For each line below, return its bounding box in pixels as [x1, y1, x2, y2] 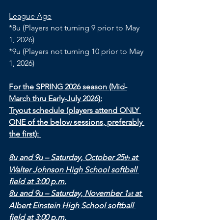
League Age [9, 11, 52, 21]
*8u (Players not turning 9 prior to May [9, 23, 141, 32]
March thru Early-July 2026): [9, 94, 102, 103]
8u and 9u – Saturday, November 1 [9, 189, 128, 198]
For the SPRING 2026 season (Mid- [9, 82, 127, 91]
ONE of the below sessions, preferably [9, 117, 144, 127]
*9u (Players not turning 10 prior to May [9, 47, 145, 56]
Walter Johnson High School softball [9, 165, 139, 174]
